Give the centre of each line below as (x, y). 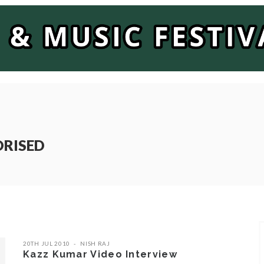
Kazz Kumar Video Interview (100, 254)
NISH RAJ (95, 243)
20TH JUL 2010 (47, 243)
